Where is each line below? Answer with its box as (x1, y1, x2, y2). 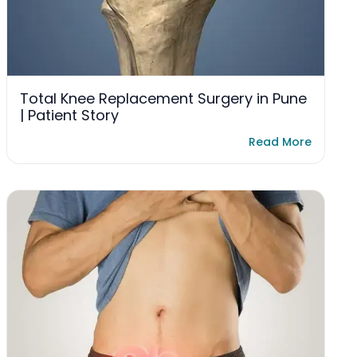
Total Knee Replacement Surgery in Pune (20, 88, 307, 109)
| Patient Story (20, 105, 119, 126)
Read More (249, 134, 312, 150)
